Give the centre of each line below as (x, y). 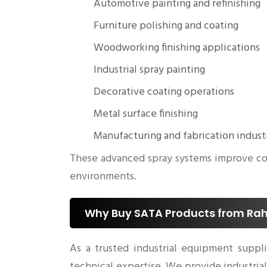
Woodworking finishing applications (177, 48)
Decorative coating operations (164, 92)
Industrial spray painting (149, 70)
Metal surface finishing (146, 114)
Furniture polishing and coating (166, 26)
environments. (103, 177)
